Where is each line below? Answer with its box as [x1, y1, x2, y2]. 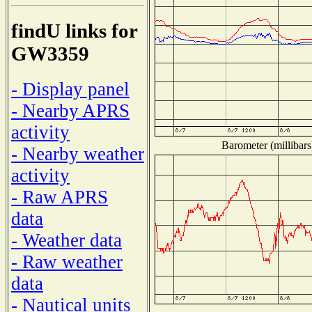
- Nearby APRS [11, 100, 130, 121]
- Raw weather [11, 251, 123, 272]
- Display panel [11, 78, 130, 100]
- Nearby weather [11, 143, 144, 164]
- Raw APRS [11, 186, 108, 208]
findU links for [11, 19, 137, 42]
